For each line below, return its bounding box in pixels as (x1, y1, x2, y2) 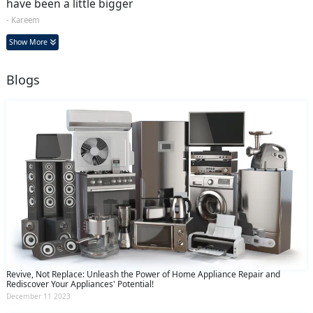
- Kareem (6, 14, 40, 25)
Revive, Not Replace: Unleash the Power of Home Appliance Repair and (6, 268, 280, 280)
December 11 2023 (6, 291, 71, 301)
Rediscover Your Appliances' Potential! (6, 277, 154, 290)
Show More (9, 36, 50, 47)
